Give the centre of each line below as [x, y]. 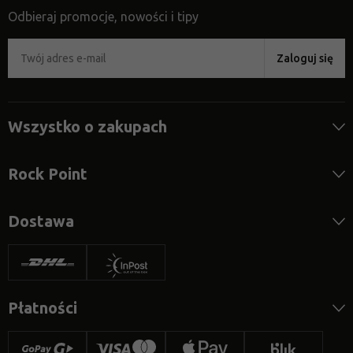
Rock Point [48, 174]
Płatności [43, 308]
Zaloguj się [305, 59]
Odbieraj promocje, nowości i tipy [103, 17]
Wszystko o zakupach [87, 127]
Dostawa [41, 221]
